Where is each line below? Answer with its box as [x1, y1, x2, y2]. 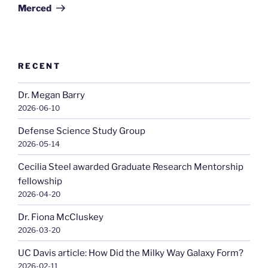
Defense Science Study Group [18, 125, 145, 136]
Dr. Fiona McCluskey [18, 211, 103, 223]
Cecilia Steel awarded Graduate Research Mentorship [18, 161, 243, 172]
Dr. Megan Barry [18, 89, 85, 100]
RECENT [18, 60, 61, 71]
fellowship [18, 175, 62, 187]
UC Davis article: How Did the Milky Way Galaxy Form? [18, 247, 243, 258]
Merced [18, 2, 51, 14]
